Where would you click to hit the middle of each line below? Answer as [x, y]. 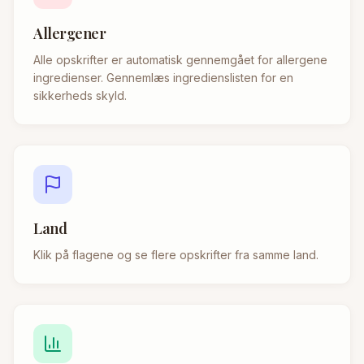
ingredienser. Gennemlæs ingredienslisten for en [163, 78]
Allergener [70, 34]
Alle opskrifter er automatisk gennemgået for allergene [180, 60]
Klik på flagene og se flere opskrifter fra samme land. [176, 255]
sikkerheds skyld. [80, 96]
